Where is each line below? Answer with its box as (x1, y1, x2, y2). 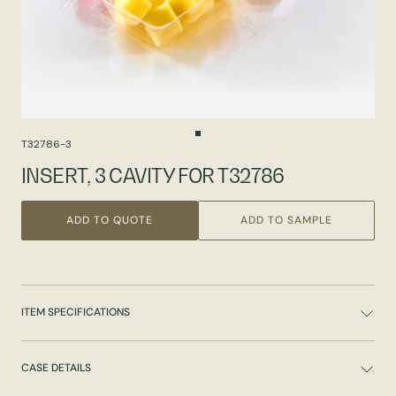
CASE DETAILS (21, 361, 91, 376)
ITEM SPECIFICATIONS (21, 305, 130, 320)
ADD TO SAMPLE (240, 212, 332, 227)
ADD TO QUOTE (66, 212, 153, 227)
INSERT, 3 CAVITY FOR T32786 (21, 164, 285, 187)
